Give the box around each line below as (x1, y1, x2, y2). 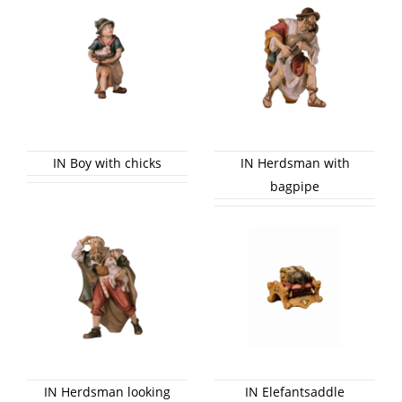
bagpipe (270, 177, 319, 195)
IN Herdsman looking (44, 382, 170, 400)
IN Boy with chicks (53, 153, 162, 171)
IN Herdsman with (240, 153, 350, 171)
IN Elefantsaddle (245, 382, 345, 400)
